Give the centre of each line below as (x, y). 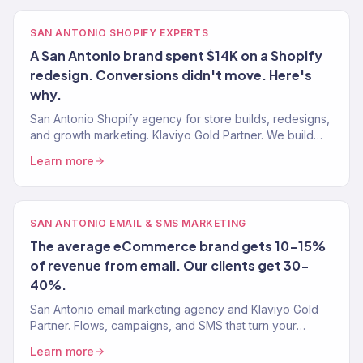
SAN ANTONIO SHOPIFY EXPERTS (120, 33)
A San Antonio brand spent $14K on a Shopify (176, 56)
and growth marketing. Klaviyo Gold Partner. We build (172, 135)
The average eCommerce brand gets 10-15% (178, 246)
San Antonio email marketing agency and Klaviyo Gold (174, 309)
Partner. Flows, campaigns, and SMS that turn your (163, 325)
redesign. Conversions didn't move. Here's (171, 75)
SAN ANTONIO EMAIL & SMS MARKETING (138, 223)
